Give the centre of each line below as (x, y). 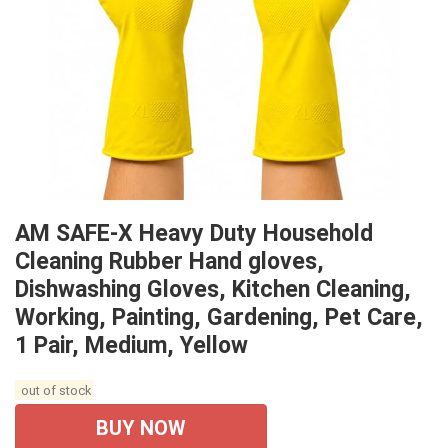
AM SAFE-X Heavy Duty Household (194, 234)
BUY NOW (141, 428)
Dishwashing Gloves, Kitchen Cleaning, (213, 290)
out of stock (54, 390)
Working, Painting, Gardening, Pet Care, (219, 318)
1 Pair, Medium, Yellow (131, 346)
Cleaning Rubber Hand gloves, (169, 262)
